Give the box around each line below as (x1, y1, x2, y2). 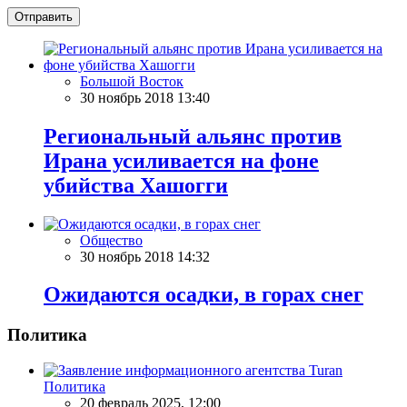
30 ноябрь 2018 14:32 (80, 248, 210, 264)
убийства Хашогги (44, 173, 228, 197)
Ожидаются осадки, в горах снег (44, 283, 363, 307)
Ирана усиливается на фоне (44, 148, 319, 173)
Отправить (15, 9, 73, 24)
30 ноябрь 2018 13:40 (80, 89, 210, 105)
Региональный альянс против (44, 124, 342, 148)
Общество (80, 232, 143, 248)
